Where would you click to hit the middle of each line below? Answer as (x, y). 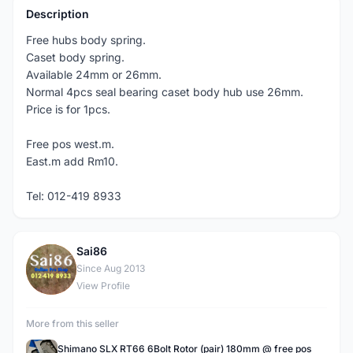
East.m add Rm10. (72, 161)
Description (58, 14)
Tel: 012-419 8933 (74, 196)
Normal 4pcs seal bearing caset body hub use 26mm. (165, 92)
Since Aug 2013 (111, 268)
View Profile (103, 286)
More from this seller (72, 323)
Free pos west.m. (70, 144)
